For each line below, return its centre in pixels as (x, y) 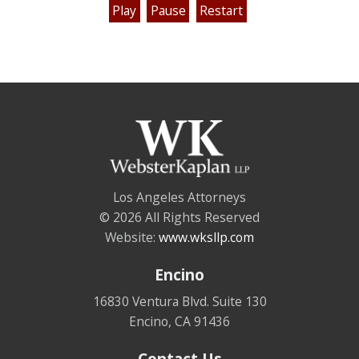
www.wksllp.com (206, 237)
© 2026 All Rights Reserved (179, 217)
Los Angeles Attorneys (179, 197)
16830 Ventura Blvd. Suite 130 (179, 301)
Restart (222, 11)
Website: (132, 237)
